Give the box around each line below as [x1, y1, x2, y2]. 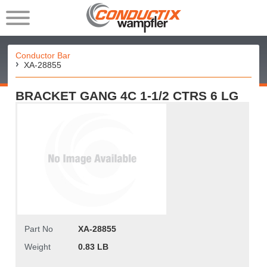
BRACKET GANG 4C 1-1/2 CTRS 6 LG [15, 89, 239, 103]
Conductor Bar [15, 51, 71, 60]
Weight [24, 242, 51, 252]
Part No [24, 224, 53, 234]
